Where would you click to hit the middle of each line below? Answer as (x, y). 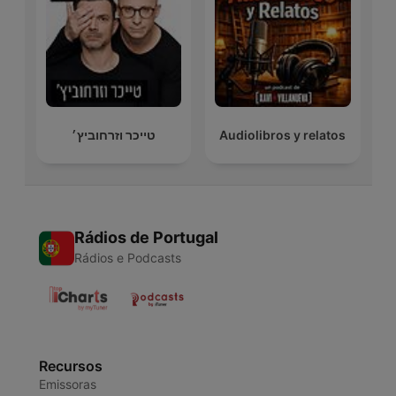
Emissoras (67, 385)
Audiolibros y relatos (283, 135)
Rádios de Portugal (146, 238)
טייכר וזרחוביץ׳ (113, 135)
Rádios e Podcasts (127, 258)
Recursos (70, 366)
